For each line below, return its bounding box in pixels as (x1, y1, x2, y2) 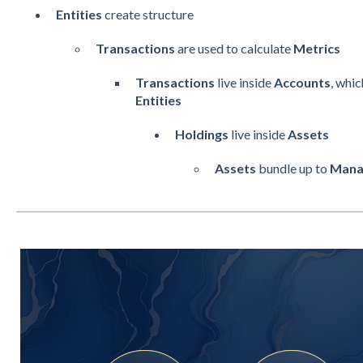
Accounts (273, 74, 331, 90)
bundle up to (255, 160, 330, 176)
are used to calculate (174, 40, 293, 56)
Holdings (174, 126, 228, 142)
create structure (104, 6, 194, 22)
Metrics (293, 40, 340, 56)
